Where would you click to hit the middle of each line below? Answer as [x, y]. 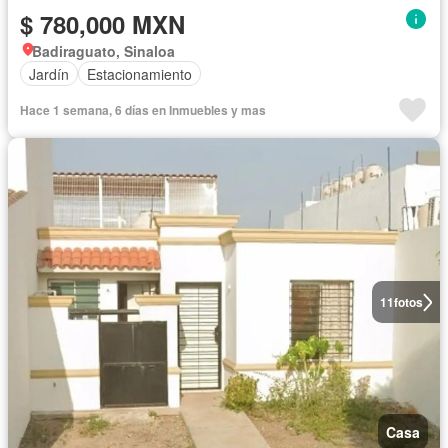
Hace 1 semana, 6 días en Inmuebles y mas [143, 110]
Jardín [49, 73]
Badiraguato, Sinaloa [103, 51]
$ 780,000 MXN [102, 24]
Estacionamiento [139, 73]
